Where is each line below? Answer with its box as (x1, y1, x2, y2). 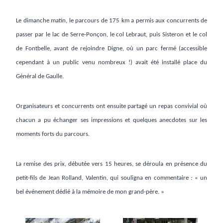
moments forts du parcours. (16, 130, 90, 137)
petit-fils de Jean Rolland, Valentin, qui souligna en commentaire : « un (16, 174, 207, 181)
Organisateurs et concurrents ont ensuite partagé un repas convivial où (16, 103, 207, 110)
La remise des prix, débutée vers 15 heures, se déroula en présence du (16, 160, 207, 167)
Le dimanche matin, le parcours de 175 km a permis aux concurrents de (16, 17, 207, 24)
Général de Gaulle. (16, 73, 64, 80)
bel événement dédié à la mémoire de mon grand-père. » (16, 188, 164, 195)
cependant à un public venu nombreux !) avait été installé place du (16, 59, 207, 66)
